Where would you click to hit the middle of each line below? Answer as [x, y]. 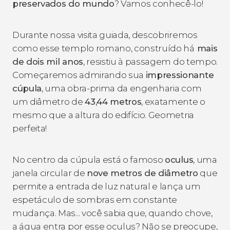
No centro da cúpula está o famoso [89, 159]
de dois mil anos [48, 61]
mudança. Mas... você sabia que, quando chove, [112, 213]
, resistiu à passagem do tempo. [150, 61]
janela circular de [50, 173]
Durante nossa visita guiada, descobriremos [105, 35]
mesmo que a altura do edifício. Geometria [103, 115]
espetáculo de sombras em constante [95, 199]
